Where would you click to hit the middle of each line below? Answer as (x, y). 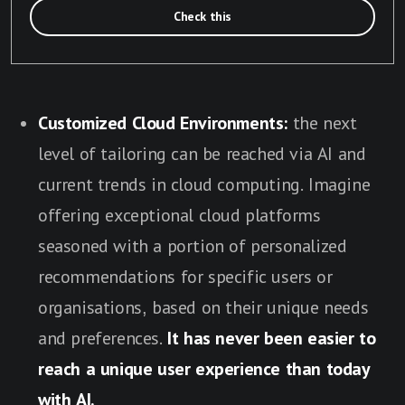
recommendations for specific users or (185, 276)
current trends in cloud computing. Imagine (204, 184)
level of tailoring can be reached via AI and (202, 153)
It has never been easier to (272, 338)
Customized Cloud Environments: (163, 122)
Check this (202, 16)
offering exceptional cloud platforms (179, 215)
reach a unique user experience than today (204, 368)
